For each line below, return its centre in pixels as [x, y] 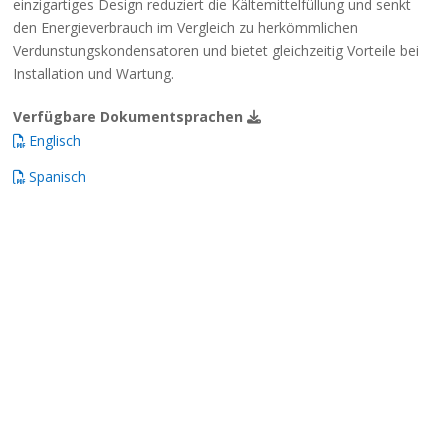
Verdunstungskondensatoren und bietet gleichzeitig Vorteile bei [216, 50]
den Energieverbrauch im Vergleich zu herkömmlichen [186, 27]
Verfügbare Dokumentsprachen [130, 116]
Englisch [53, 140]
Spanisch [56, 176]
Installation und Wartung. [94, 73]
